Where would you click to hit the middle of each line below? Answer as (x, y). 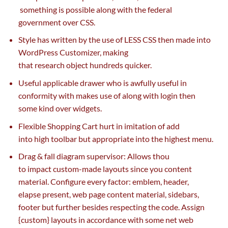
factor (118, 182)
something (38, 9)
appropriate (113, 138)
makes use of (98, 95)
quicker (137, 65)
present (55, 194)
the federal (153, 9)
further (68, 207)
